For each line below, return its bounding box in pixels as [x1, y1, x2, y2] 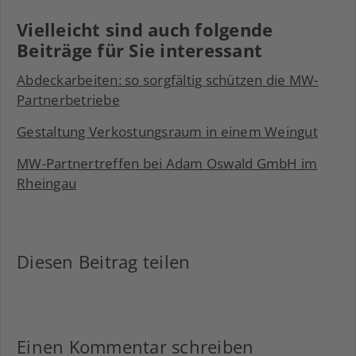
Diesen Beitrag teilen [17, 250, 191, 273]
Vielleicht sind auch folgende [17, 17, 273, 41]
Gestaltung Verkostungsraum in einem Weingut [17, 122, 318, 141]
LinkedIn [74, 282, 130, 300]
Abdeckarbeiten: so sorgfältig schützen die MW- [17, 71, 319, 89]
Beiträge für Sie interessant [17, 38, 262, 62]
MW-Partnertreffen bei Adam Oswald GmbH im [17, 154, 318, 172]
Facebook [42, 282, 104, 300]
